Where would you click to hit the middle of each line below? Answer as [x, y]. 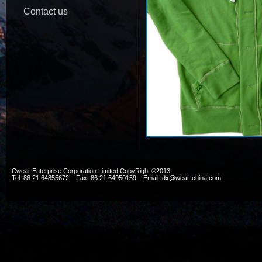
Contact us [46, 11]
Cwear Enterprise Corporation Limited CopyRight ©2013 [95, 171]
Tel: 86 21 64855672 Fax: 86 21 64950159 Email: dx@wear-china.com [116, 178]
